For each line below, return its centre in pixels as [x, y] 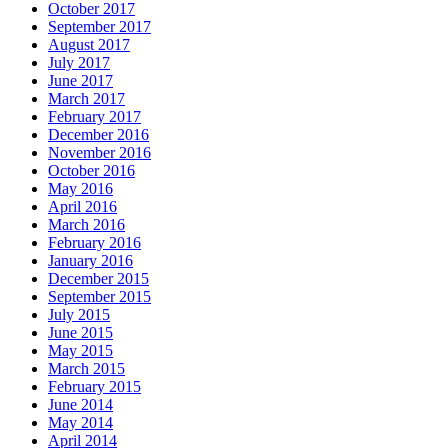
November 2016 [99, 152]
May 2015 [80, 350]
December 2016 [98, 134]
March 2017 [86, 98]
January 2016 [90, 260]
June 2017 [80, 80]
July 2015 [79, 314]
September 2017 [99, 26]
